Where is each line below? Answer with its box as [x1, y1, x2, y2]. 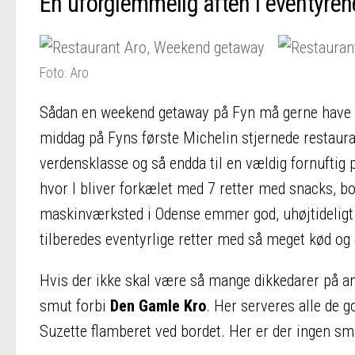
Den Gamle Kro [110, 296, 206, 315]
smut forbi [40, 296, 110, 315]
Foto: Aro [40, 63, 89, 81]
